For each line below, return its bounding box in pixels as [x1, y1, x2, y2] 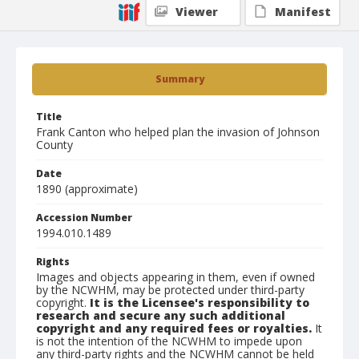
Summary [155, 72, 204, 86]
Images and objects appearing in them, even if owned [36, 269, 315, 284]
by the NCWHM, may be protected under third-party [36, 282, 305, 297]
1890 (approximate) [36, 181, 138, 196]
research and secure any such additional [36, 308, 285, 323]
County [36, 137, 73, 152]
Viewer [175, 4, 218, 19]
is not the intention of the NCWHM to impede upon [36, 333, 302, 349]
